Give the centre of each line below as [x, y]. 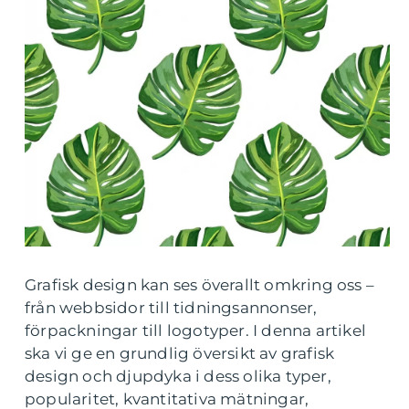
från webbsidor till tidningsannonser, [171, 308]
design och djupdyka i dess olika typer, [178, 376]
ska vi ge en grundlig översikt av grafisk [180, 353]
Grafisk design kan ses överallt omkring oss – [200, 285]
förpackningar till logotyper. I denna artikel [196, 330]
